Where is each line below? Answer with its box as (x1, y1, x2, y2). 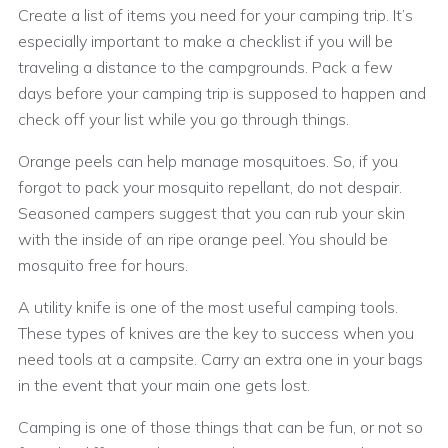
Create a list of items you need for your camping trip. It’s (18, 4, 413, 25)
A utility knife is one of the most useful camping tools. (18, 296, 398, 317)
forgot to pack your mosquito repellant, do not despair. (18, 176, 402, 197)
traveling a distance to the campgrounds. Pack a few (18, 56, 393, 77)
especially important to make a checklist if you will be (18, 30, 393, 51)
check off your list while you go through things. (18, 108, 349, 129)
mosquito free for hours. (18, 254, 188, 275)
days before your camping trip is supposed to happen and (18, 82, 426, 103)
